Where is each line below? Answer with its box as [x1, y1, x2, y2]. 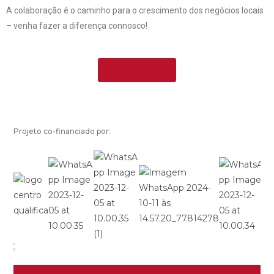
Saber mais [113, 64, 161, 75]
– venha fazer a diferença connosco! [6, 20, 147, 31]
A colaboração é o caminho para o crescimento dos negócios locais [6, 5, 264, 15]
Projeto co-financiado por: [13, 126, 111, 136]
